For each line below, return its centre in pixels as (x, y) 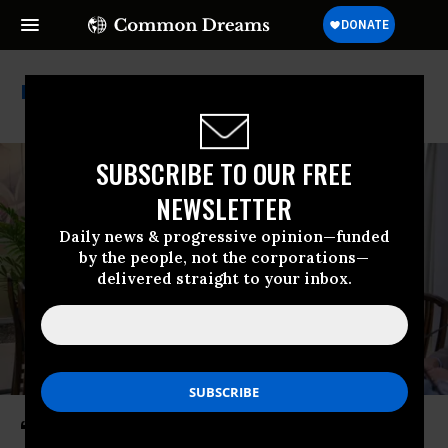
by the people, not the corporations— (224, 257)
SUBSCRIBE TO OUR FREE (224, 173)
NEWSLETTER (224, 208)
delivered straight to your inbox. (224, 278)
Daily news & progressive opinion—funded (224, 236)
